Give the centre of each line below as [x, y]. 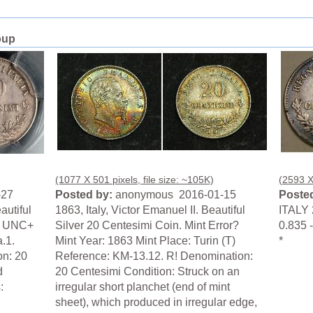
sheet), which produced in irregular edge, [156, 303]
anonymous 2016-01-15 [175, 195]
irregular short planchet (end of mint [143, 287]
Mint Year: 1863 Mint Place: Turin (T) [146, 241]
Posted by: [84, 195]
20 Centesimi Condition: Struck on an [148, 272]
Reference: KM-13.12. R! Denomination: [154, 256]
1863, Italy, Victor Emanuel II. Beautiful [151, 210]
